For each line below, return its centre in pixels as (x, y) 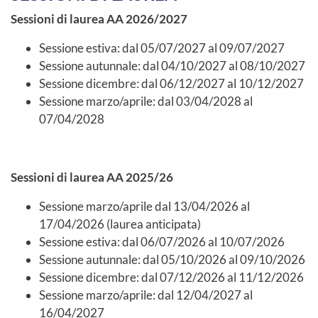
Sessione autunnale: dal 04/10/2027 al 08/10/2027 (173, 65)
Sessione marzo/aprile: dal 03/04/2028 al (146, 101)
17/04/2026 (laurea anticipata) (120, 224)
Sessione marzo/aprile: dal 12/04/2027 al (146, 295)
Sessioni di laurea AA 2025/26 (92, 177)
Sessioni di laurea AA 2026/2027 (99, 18)
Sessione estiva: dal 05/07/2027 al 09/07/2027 (163, 48)
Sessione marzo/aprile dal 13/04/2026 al (144, 206)
